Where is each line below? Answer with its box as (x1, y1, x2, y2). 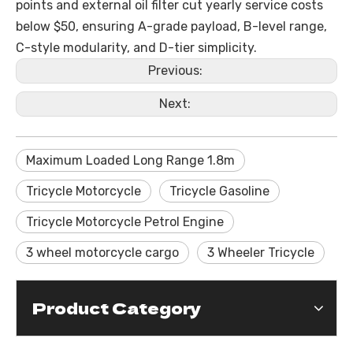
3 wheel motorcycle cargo (26, 245, 179, 260)
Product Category (32, 296, 201, 319)
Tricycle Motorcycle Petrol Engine (26, 214, 224, 229)
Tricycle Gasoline (169, 184, 269, 199)
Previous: (147, 63, 206, 78)
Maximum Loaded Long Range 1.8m (26, 153, 235, 168)
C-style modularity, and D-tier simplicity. (16, 40, 257, 55)
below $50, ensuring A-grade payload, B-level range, (16, 19, 327, 34)
